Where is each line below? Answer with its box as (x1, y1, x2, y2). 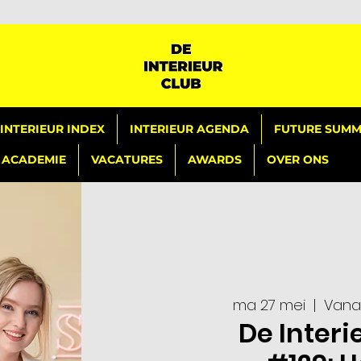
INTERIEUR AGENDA (130, 122, 249, 136)
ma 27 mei (232, 295, 305, 316)
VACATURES (91, 152, 163, 167)
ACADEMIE (2, 152, 66, 167)
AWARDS (188, 152, 242, 167)
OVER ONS (267, 152, 329, 167)
